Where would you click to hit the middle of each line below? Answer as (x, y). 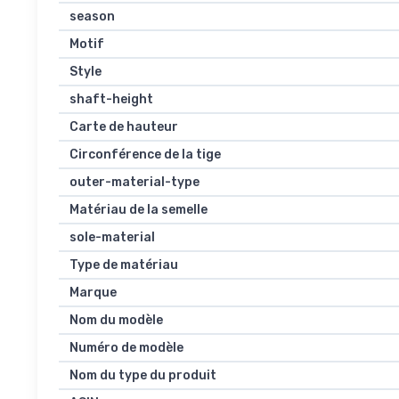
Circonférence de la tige (145, 155)
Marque (93, 293)
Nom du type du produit (143, 376)
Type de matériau (124, 265)
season (92, 17)
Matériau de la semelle (138, 210)
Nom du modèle (116, 321)
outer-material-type (134, 183)
